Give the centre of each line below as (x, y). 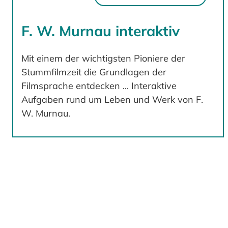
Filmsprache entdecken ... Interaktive (99, 85)
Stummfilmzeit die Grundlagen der (94, 72)
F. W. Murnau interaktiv (101, 31)
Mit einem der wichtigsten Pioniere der (103, 58)
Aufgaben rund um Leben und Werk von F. (112, 99)
